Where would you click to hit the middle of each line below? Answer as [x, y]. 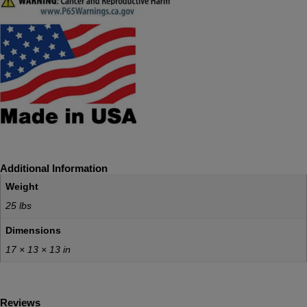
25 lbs [19, 205]
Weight [22, 186]
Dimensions [33, 230]
